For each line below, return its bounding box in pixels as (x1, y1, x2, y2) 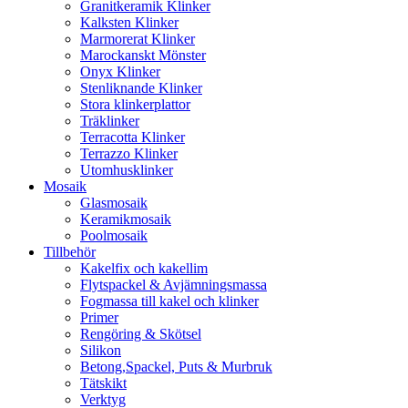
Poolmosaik (80, 228, 148, 244)
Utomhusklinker (80, 162, 173, 178)
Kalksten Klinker (80, 15, 178, 31)
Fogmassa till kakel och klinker (80, 293, 259, 310)
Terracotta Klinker (80, 129, 185, 146)
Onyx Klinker (80, 64, 160, 80)
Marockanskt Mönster (80, 47, 206, 64)
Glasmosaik (80, 195, 148, 211)
